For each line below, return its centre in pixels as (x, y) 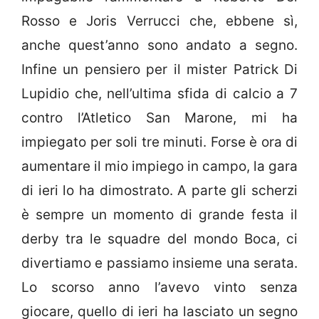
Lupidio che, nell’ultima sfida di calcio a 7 (159, 94)
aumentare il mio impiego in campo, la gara (159, 167)
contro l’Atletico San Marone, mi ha (159, 118)
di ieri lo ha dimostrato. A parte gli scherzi (159, 191)
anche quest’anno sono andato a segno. (159, 46)
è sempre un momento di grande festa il (159, 215)
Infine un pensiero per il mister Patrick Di (159, 70)
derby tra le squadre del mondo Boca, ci (159, 239)
